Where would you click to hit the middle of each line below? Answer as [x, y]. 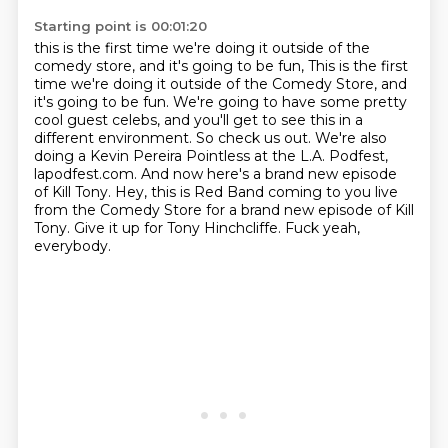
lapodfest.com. [87, 174]
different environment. [114, 138]
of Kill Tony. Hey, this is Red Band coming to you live [215, 192]
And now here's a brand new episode [268, 174]
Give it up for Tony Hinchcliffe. [179, 228]
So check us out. [255, 138]
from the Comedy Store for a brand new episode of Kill [223, 210]
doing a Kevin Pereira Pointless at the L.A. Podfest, [210, 156]
